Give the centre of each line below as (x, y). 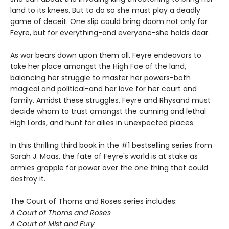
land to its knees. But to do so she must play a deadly (105, 10)
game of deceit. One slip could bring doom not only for (109, 22)
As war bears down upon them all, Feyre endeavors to (106, 55)
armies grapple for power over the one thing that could (109, 168)
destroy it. (28, 179)
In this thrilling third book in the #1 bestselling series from (111, 145)
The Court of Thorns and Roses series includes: (94, 202)
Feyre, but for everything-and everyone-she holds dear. (110, 33)
